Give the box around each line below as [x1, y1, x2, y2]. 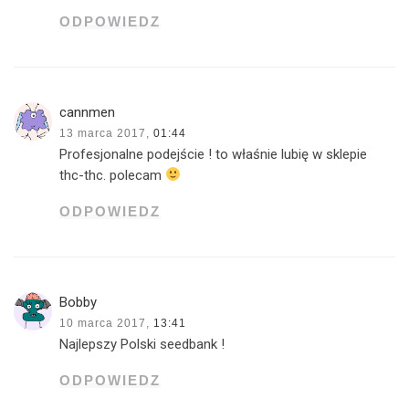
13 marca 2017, [59, 126, 151, 140]
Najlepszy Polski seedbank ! [59, 335, 225, 352]
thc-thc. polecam [59, 166, 166, 184]
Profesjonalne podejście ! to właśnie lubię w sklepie [59, 145, 368, 163]
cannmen [59, 103, 116, 121]
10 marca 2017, [59, 316, 151, 330]
